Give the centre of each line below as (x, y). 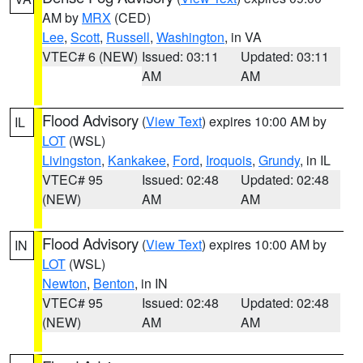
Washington (190, 37)
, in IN (151, 283)
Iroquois (229, 160)
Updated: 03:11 (285, 56)
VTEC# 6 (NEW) (90, 56)
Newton (64, 283)
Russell (128, 37)
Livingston (72, 160)
